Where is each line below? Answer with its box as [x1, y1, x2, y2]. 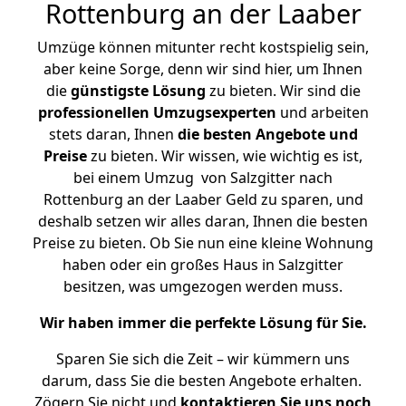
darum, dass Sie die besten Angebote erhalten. [41, 371, 365, 391]
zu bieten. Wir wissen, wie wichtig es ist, [87, 146, 362, 166]
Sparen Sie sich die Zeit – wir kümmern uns [56, 349, 350, 369]
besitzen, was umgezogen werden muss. [63, 276, 343, 296]
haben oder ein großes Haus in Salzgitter [63, 255, 343, 275]
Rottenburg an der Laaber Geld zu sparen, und [43, 189, 363, 209]
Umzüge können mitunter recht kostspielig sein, [37, 37, 369, 57]
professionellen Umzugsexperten [37, 102, 276, 122]
